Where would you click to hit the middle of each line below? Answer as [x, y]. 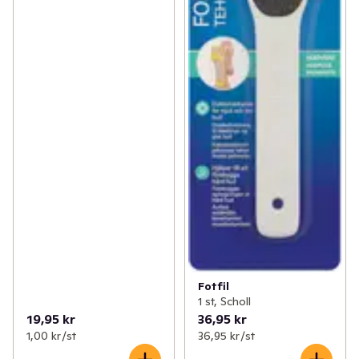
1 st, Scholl [224, 302]
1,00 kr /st [51, 336]
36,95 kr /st [226, 336]
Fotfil [213, 286]
